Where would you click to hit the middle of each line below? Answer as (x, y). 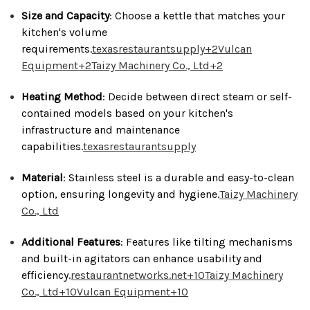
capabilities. (53, 146)
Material (43, 177)
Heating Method (62, 96)
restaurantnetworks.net (129, 275)
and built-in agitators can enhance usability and (142, 258)
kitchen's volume (65, 32)
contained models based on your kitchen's (128, 113)
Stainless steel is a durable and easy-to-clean (182, 177)
